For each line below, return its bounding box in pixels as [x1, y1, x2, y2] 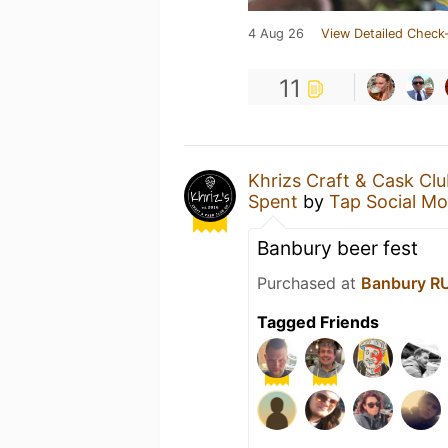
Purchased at [257, 273, 361, 293]
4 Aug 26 [248, 26, 304, 41]
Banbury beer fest [257, 236, 418, 260]
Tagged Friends [257, 312, 379, 332]
